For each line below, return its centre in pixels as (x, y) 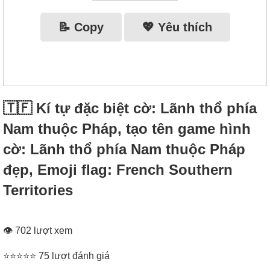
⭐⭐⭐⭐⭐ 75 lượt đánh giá (56, 256)
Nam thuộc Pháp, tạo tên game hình (127, 128)
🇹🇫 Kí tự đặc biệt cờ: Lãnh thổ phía (130, 108)
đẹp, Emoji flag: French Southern (118, 169)
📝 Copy (81, 27)
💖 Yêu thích (177, 27)
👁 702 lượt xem (38, 231)
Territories (38, 190)
